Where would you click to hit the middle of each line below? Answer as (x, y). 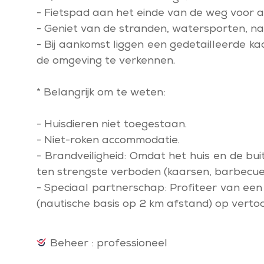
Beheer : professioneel (108, 244)
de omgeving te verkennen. (106, 61)
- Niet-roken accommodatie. (108, 141)
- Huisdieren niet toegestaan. (112, 125)
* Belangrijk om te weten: (101, 93)
